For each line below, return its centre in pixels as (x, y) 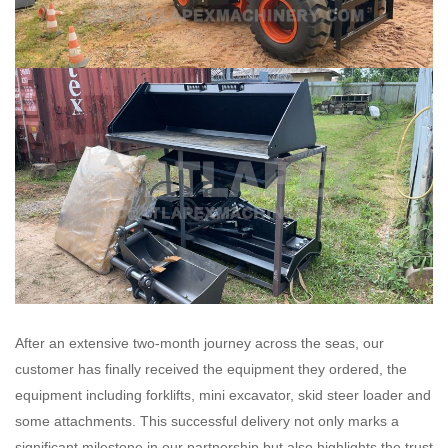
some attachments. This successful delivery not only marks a (207, 420)
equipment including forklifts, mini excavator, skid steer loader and (223, 394)
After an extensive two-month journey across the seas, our (199, 342)
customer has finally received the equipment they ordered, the (211, 368)
